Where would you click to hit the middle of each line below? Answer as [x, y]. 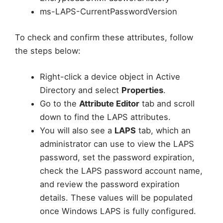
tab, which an [163, 130]
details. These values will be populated [116, 197]
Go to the [59, 103]
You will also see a [77, 130]
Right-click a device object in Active [110, 76]
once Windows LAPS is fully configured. [118, 211]
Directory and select [80, 90]
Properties [142, 90]
